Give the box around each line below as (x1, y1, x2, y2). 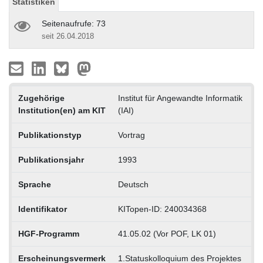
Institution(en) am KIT (18, 105, 106, 115)
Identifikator (18, 204, 67, 214)
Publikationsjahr (18, 154, 84, 164)
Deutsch (117, 179, 149, 189)
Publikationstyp (18, 130, 82, 140)
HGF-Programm (18, 228, 79, 238)
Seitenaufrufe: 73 (42, 18, 106, 28)
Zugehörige (18, 93, 65, 103)
